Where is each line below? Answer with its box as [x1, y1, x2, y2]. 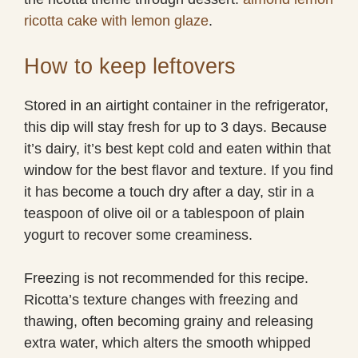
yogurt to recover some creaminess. [24, 226, 253, 243]
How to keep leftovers [24, 54, 236, 78]
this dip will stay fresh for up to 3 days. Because [24, 118, 327, 135]
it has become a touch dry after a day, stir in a [24, 183, 314, 200]
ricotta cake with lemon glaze [24, 12, 209, 29]
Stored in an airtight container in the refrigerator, [24, 97, 328, 113]
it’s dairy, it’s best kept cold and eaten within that [24, 140, 331, 157]
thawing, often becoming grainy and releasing [24, 312, 313, 329]
